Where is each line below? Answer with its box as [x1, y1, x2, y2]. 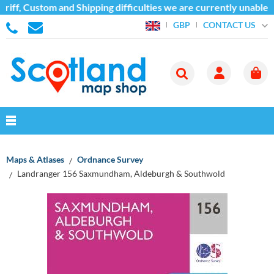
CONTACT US [202, 19, 256, 30]
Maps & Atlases [6, 154, 64, 165]
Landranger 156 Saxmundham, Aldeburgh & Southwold [17, 168, 225, 179]
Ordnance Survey [77, 154, 143, 165]
